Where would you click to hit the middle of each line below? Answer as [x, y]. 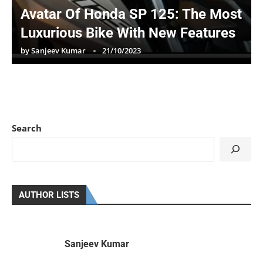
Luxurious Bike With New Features [128, 33]
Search [27, 128]
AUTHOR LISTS [49, 195]
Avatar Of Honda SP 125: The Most [131, 14]
